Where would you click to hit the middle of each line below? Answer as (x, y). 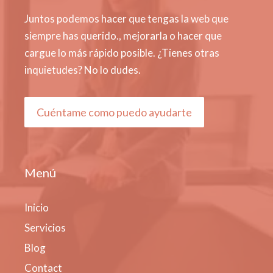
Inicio (37, 207)
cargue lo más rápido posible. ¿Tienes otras (122, 53)
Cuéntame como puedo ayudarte (114, 112)
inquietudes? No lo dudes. (83, 70)
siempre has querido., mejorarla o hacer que (123, 36)
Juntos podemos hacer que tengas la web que (126, 19)
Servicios (45, 228)
